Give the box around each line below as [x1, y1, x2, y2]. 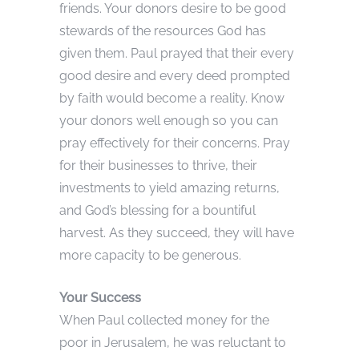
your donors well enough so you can [59, 112, 278, 128]
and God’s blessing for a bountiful [59, 202, 256, 218]
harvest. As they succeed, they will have [59, 224, 294, 240]
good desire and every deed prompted [59, 67, 290, 83]
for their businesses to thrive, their [59, 157, 257, 173]
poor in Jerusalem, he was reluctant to [59, 334, 286, 350]
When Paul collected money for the [59, 312, 269, 328]
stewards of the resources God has [59, 22, 266, 38]
